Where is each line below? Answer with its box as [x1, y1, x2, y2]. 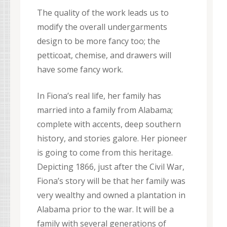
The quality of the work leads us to [37, 7, 169, 19]
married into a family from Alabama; [37, 104, 173, 116]
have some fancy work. [37, 64, 123, 75]
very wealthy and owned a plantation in [37, 190, 185, 201]
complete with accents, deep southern [37, 119, 181, 130]
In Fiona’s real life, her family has [37, 90, 161, 102]
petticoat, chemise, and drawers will [37, 50, 171, 61]
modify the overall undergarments [37, 21, 167, 33]
